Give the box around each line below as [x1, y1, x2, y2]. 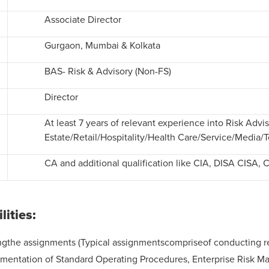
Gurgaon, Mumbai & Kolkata [44, 38, 163, 52]
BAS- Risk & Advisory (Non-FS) [44, 64, 174, 77]
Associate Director [44, 13, 124, 26]
